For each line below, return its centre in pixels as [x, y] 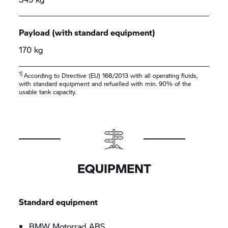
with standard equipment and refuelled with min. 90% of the [105, 84]
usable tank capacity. [48, 92]
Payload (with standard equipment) [87, 32]
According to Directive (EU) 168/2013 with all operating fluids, [111, 76]
